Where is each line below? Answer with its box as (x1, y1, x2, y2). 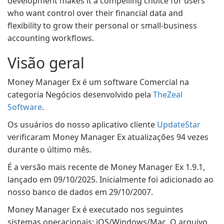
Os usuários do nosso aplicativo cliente (7, 119, 157, 130)
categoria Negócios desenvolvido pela (7, 89, 153, 100)
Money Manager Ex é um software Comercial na (7, 76, 189, 87)
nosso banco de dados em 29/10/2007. (7, 186, 153, 197)
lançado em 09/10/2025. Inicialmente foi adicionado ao (7, 174, 213, 185)
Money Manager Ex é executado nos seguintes (7, 204, 183, 215)
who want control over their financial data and (7, 7, 183, 18)
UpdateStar (157, 119, 200, 130)
